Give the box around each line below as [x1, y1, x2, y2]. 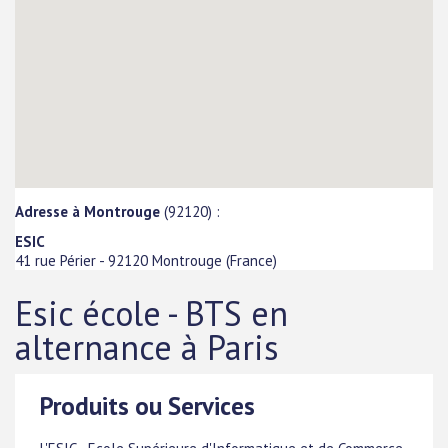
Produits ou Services [40, 389, 255, 422]
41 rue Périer [15, 251, 96, 270]
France [230, 251, 273, 270]
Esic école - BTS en [15, 290, 288, 335]
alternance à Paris [15, 324, 279, 369]
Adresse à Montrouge [15, 201, 160, 221]
